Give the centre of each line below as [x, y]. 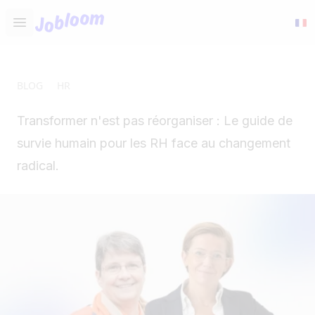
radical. [38, 166]
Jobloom [55, 19]
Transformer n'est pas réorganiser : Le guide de [155, 121]
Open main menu [65, 30]
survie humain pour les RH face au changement [154, 143]
